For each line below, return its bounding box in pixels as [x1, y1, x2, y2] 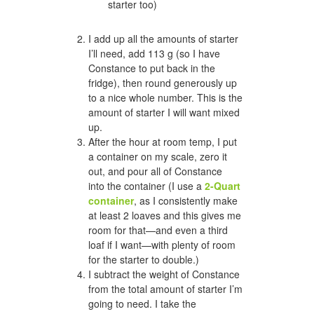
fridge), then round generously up [88, 75, 237, 90]
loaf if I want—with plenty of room [88, 237, 235, 252]
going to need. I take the [88, 296, 196, 310]
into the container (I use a [88, 178, 205, 193]
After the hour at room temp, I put [88, 134, 237, 149]
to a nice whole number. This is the [88, 90, 243, 104]
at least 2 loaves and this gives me [88, 207, 241, 222]
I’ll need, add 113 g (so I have [88, 46, 220, 60]
